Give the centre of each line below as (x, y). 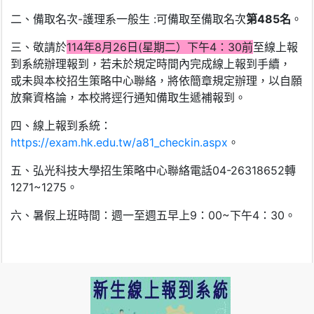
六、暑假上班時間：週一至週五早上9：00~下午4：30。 (153, 215)
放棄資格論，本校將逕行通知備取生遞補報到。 (128, 97)
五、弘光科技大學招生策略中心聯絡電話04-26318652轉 (153, 170)
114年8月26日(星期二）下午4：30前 (160, 47)
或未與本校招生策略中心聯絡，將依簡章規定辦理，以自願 (156, 80)
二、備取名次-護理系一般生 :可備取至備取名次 (128, 19)
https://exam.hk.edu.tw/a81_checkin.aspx (119, 142)
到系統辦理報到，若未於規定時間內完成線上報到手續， (151, 63)
